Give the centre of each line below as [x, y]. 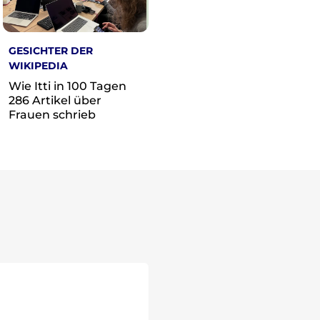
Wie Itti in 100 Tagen [67, 86]
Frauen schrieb [52, 114]
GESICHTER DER [51, 50]
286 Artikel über [55, 100]
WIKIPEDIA [38, 65]
